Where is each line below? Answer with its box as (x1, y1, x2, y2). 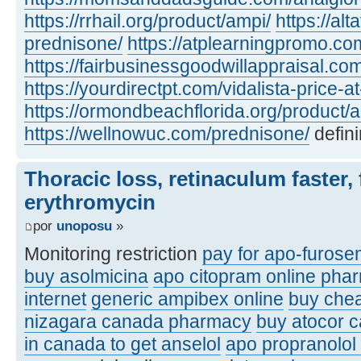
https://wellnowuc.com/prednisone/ (24, 122, 309, 144)
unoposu (56, 218, 112, 234)
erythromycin (24, 189, 156, 214)
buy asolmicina (24, 266, 148, 288)
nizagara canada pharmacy (24, 311, 251, 333)
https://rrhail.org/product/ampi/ (24, 10, 271, 31)
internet (24, 288, 86, 310)
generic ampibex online (91, 288, 284, 310)
